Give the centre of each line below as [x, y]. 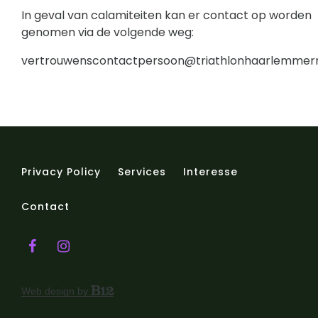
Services [142, 171]
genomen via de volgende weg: [108, 32]
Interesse [210, 171]
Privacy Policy [61, 171]
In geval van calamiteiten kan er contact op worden [166, 15]
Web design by [56, 291]
